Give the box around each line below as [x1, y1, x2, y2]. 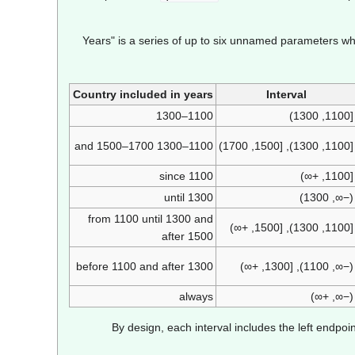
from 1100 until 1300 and [88, 212, 214, 226]
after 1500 [162, 230, 214, 243]
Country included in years [72, 88, 213, 101]
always [179, 290, 214, 303]
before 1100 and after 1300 [76, 260, 214, 273]
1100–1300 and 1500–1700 [189, 139, 214, 153]
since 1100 [159, 170, 214, 183]
